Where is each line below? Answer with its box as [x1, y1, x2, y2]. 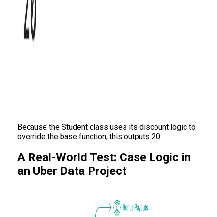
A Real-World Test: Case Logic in [17, 150, 191, 164]
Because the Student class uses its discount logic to [17, 122, 196, 132]
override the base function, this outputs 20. [17, 131, 162, 141]
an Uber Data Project [17, 164, 126, 178]
